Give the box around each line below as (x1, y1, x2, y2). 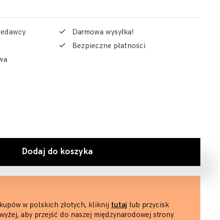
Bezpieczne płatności (72, 41, 145, 51)
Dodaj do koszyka (22, 147, 93, 157)
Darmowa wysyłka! (72, 27, 134, 37)
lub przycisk (127, 200, 169, 210)
